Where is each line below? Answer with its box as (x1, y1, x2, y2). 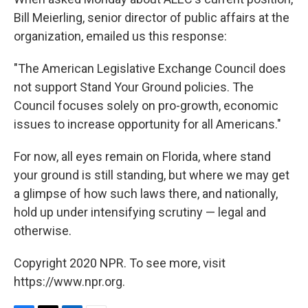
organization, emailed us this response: (14, 29, 227, 43)
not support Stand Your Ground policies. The (14, 80, 254, 94)
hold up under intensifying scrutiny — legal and (14, 205, 266, 219)
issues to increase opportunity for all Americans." (14, 117, 281, 131)
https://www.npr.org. (14, 274, 125, 289)
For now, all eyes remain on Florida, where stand (14, 149, 271, 164)
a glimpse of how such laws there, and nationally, (14, 186, 278, 201)
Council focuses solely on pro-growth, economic (14, 98, 278, 113)
